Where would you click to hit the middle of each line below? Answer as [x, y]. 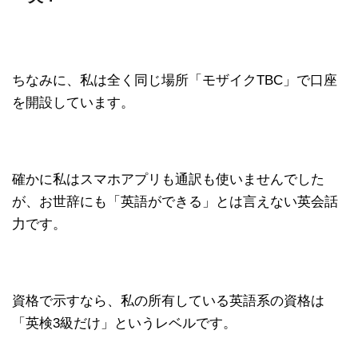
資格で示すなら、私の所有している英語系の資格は [168, 300]
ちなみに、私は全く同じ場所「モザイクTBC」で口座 [175, 80]
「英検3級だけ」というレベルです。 [124, 323]
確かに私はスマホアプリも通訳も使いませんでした [168, 179]
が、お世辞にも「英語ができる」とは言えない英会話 [175, 201]
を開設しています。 [73, 102]
